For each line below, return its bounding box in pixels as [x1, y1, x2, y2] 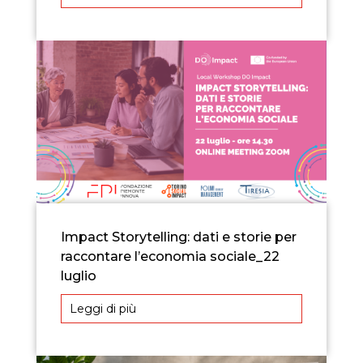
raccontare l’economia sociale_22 [60, 249, 280, 265]
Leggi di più [69, 301, 136, 317]
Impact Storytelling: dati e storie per [60, 229, 297, 246]
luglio [60, 268, 96, 284]
